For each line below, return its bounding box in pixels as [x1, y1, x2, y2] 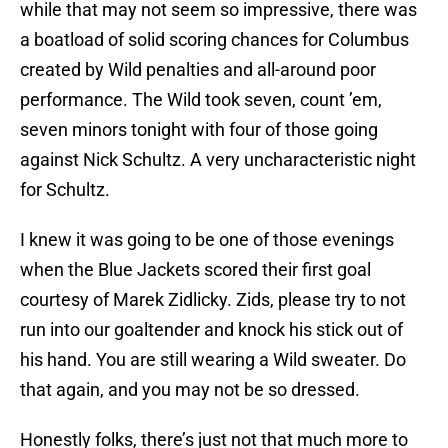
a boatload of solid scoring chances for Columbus [20, 29, 409, 51]
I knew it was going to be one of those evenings [20, 229, 394, 251]
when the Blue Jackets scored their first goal [20, 259, 371, 281]
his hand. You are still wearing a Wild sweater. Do [20, 349, 406, 371]
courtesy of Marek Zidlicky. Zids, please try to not [20, 289, 406, 311]
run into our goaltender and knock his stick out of [20, 319, 403, 341]
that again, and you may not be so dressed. [20, 379, 360, 401]
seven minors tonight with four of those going [20, 119, 378, 141]
